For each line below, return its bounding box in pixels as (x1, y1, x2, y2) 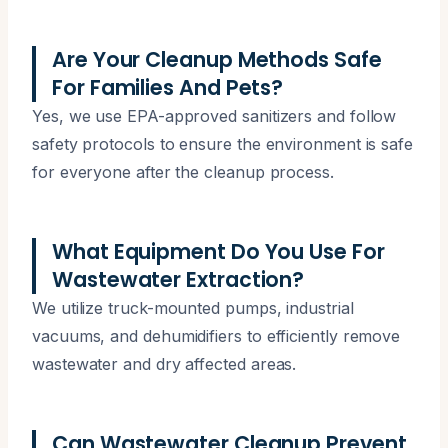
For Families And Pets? (52, 72, 284, 102)
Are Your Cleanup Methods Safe (52, 44, 382, 74)
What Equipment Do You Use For (52, 236, 385, 266)
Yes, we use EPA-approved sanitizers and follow (32, 105, 397, 126)
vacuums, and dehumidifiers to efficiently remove (32, 325, 401, 346)
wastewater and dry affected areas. (32, 353, 297, 374)
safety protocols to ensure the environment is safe (32, 133, 414, 154)
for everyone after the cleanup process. (32, 161, 334, 182)
